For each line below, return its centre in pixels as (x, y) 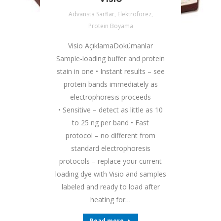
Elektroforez (134, 14)
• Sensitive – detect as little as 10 (110, 110)
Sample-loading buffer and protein (110, 58)
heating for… (110, 200)
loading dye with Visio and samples (110, 174)
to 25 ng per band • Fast (110, 123)
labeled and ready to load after (110, 187)
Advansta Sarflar (91, 14)
